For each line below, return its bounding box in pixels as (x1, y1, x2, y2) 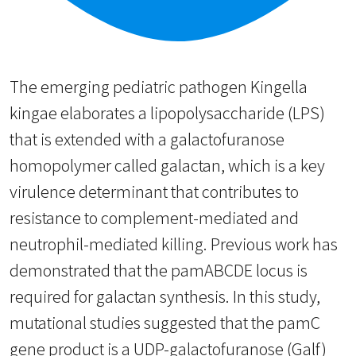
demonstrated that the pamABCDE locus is (10, 258, 308, 281)
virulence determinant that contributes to (10, 180, 299, 203)
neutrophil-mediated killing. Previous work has (10, 232, 338, 255)
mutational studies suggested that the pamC (10, 311, 320, 334)
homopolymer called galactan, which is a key (10, 153, 325, 176)
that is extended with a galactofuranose (10, 127, 284, 150)
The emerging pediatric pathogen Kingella (10, 75, 308, 98)
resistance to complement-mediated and (10, 206, 299, 229)
